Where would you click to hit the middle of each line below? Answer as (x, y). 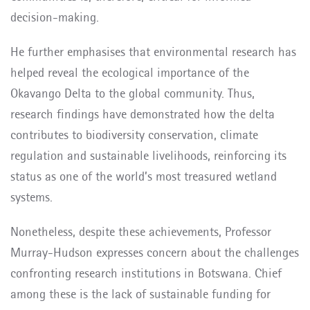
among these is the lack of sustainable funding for (140, 294)
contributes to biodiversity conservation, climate (134, 135)
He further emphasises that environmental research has (153, 52)
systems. (31, 197)
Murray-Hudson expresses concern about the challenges (155, 252)
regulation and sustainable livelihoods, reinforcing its (148, 155)
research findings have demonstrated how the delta (143, 114)
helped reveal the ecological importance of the (130, 72)
